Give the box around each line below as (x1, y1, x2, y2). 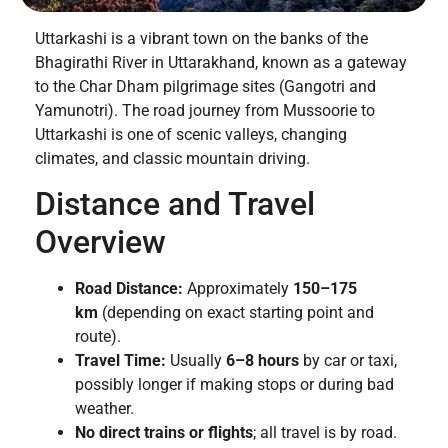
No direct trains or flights (75, 422, 253, 442)
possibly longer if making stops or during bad (75, 374, 394, 394)
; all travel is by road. (253, 422, 397, 442)
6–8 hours (226, 350, 299, 370)
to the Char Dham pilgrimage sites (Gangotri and (35, 76, 376, 96)
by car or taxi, (299, 350, 397, 370)
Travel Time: (75, 350, 166, 370)
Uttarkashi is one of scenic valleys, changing (35, 124, 347, 144)
